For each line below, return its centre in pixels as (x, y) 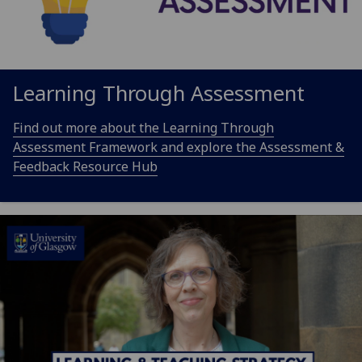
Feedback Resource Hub (85, 166)
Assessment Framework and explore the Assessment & (179, 147)
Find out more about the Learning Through (143, 128)
